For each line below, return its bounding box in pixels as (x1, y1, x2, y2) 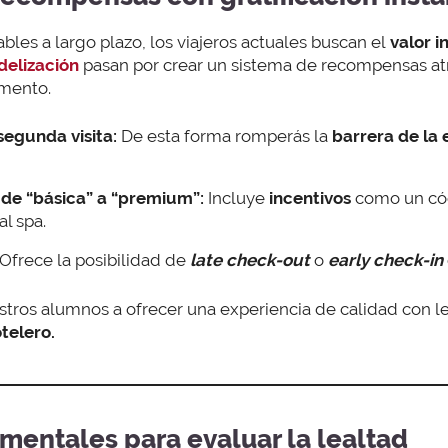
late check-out (190, 250, 310, 271)
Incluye (204, 188, 269, 209)
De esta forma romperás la (117, 126, 332, 147)
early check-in (328, 250, 443, 271)
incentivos (269, 188, 355, 209)
